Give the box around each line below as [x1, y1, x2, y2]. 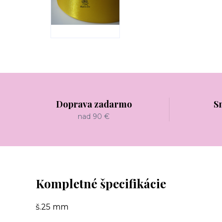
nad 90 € [78, 111, 110, 121]
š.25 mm [36, 202, 70, 212]
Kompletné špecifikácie [36, 175, 166, 191]
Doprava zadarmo [55, 98, 132, 110]
